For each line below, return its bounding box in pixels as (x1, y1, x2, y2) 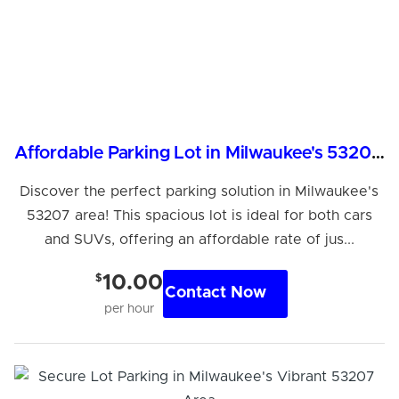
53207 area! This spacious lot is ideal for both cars (26, 208, 372, 223)
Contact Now (164, 285, 266, 302)
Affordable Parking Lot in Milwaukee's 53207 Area (370, 143, 385, 162)
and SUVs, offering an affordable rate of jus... (44, 232, 354, 247)
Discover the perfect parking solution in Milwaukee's (20, 183, 379, 199)
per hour (103, 302, 154, 315)
